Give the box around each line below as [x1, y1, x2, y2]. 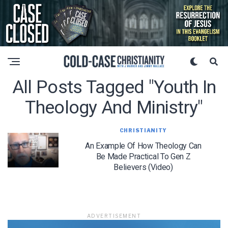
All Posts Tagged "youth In [12, 76, 216, 98]
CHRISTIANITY [119, 127, 167, 133]
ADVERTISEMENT [87, 212, 141, 219]
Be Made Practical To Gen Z [96, 151, 191, 161]
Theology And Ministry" [25, 96, 203, 118]
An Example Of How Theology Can [85, 140, 202, 151]
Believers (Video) [113, 162, 173, 172]
